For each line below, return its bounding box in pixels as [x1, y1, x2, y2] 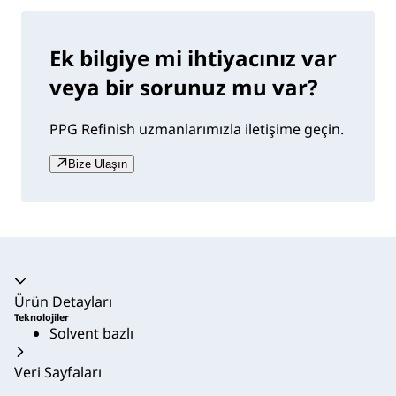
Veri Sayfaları [14, 362, 102, 383]
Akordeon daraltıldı [13, 271, 142, 292]
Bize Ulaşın [68, 157, 127, 171]
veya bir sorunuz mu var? [49, 72, 317, 103]
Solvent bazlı [49, 324, 133, 344]
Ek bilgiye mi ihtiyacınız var [49, 43, 337, 73]
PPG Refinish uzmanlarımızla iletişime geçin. [49, 119, 344, 140]
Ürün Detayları [14, 292, 112, 312]
